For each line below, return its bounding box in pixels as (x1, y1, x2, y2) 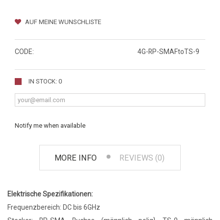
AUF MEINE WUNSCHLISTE (24, 18, 101, 26)
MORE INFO (55, 153, 97, 163)
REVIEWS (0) (119, 153, 165, 163)
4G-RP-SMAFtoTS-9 (137, 48, 199, 56)
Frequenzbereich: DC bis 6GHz (7, 203, 100, 212)
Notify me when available (15, 122, 85, 130)
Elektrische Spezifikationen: (7, 190, 93, 198)
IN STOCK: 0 (28, 78, 62, 85)
